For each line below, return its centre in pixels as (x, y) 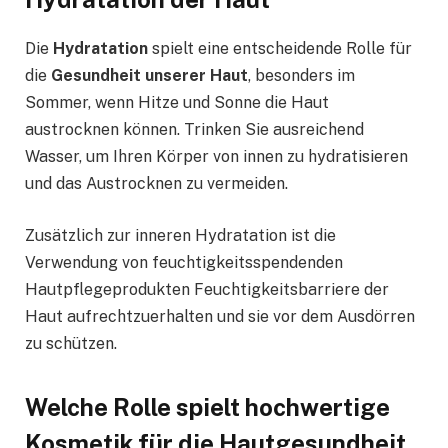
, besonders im (301, 76)
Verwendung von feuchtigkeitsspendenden (184, 262)
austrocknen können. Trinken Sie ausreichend (194, 130)
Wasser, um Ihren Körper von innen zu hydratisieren (216, 157)
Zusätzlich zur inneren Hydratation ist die (180, 235)
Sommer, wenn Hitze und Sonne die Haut (177, 103)
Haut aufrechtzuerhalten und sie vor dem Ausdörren (220, 316)
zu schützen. (73, 343)
